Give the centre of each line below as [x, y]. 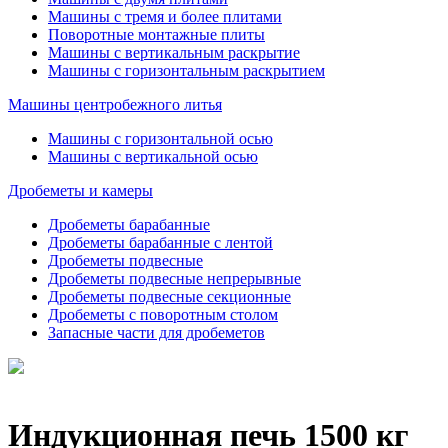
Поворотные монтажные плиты [156, 34]
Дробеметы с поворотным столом [163, 314]
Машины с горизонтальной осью [160, 138]
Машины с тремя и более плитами [165, 16]
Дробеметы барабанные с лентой [160, 242]
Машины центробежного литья [115, 104]
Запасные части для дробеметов [156, 332]
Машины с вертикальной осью [153, 156]
